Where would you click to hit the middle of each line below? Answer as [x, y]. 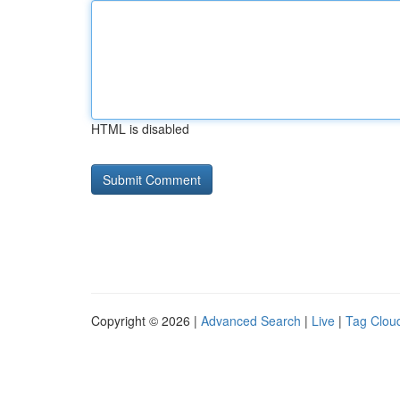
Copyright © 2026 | [146, 321]
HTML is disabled [140, 129]
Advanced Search [251, 321]
